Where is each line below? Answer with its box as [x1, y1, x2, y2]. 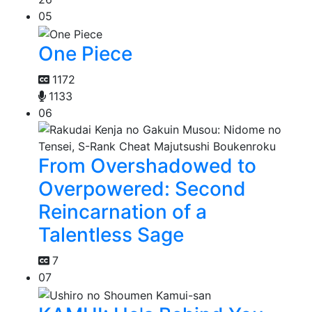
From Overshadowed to [38, 154, 256, 178]
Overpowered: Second [38, 177, 246, 201]
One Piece [38, 42, 132, 66]
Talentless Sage [38, 223, 184, 247]
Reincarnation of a [38, 200, 207, 224]
